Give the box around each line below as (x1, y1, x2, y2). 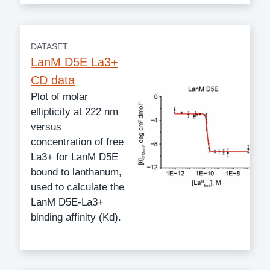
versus (31, 121, 61, 133)
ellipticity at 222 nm (31, 105, 118, 118)
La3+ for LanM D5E (31, 151, 118, 163)
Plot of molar (31, 90, 88, 102)
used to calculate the (31, 181, 124, 193)
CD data (31, 73, 75, 87)
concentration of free (31, 136, 124, 148)
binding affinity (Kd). (31, 211, 121, 223)
